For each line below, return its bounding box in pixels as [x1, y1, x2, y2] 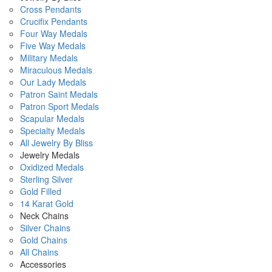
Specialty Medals [20, 124, 85, 137]
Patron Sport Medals [20, 100, 99, 112]
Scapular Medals [20, 112, 84, 124]
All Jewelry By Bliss [20, 137, 93, 149]
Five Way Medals [20, 39, 86, 52]
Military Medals [20, 52, 78, 64]
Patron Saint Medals [20, 88, 98, 100]
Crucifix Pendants [20, 15, 87, 27]
